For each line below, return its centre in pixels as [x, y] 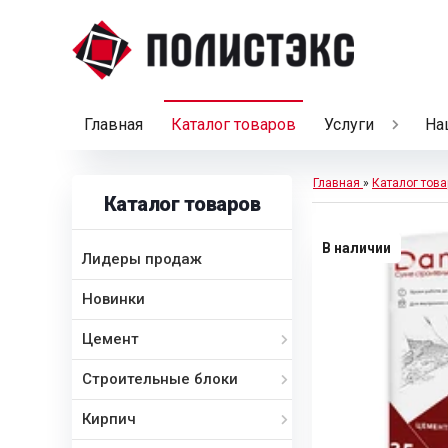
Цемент [110, 339]
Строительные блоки [160, 379]
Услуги [349, 124]
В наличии [356, 248]
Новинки [113, 299]
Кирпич [109, 419]
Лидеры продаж [142, 259]
